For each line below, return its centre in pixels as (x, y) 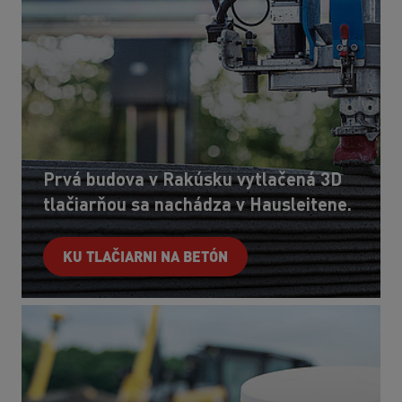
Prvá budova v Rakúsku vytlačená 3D (192, 179)
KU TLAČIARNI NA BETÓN (145, 257)
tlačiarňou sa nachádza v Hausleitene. (197, 204)
